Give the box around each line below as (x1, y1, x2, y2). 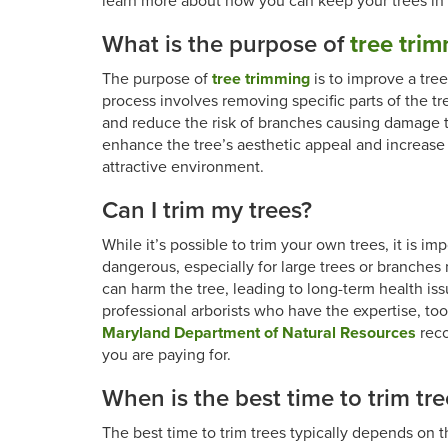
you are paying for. (102, 345, 231, 365)
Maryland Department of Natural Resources (102, 323, 416, 343)
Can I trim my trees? (102, 196, 312, 225)
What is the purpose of (102, 30, 350, 59)
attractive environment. (102, 157, 264, 177)
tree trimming (212, 69, 310, 89)
